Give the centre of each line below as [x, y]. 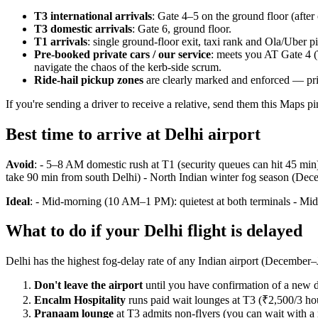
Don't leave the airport [88, 285]
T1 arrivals [61, 41]
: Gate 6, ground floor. [182, 28]
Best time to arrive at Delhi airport [133, 134]
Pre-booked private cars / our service [122, 54]
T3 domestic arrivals [83, 28]
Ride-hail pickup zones [89, 79]
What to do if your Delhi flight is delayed [154, 231]
